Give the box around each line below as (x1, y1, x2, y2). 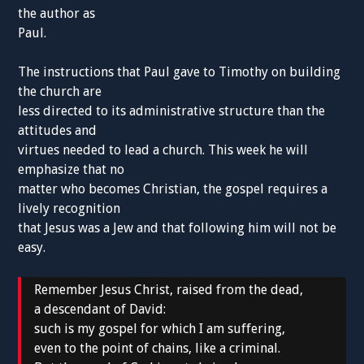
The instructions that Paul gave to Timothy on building (18, 64, 341, 80)
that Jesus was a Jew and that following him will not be (18, 220, 337, 236)
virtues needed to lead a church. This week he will (18, 142, 309, 158)
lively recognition (18, 201, 121, 217)
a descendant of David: (34, 301, 167, 318)
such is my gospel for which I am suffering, (34, 321, 286, 337)
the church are (18, 84, 102, 100)
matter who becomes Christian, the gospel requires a (18, 181, 328, 197)
